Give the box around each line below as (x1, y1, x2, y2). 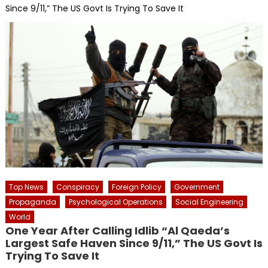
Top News (8, 181, 44, 192)
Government (173, 181, 220, 192)
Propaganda (8, 196, 56, 207)
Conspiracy (56, 181, 99, 192)
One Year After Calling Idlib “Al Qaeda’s (5, 223, 230, 238)
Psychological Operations (68, 196, 163, 207)
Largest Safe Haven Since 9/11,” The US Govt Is (5, 235, 263, 251)
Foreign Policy (111, 181, 162, 192)
